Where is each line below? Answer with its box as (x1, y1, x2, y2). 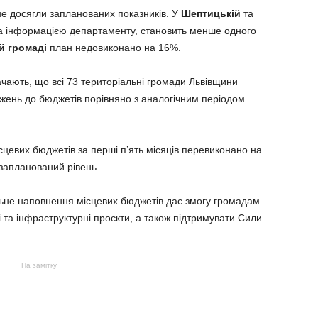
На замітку (21, 261, 57, 269)
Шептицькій (180, 8, 241, 19)
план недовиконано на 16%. (46, 42, 181, 53)
